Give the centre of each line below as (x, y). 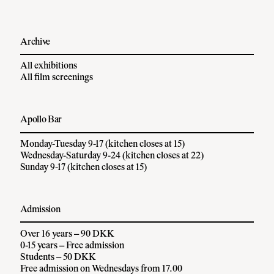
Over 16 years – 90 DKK (68, 234)
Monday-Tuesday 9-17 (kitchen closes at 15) (103, 145)
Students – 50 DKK (58, 257)
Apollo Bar (41, 120)
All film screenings (57, 78)
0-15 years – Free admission (72, 246)
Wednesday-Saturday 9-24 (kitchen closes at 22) (112, 156)
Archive (35, 42)
